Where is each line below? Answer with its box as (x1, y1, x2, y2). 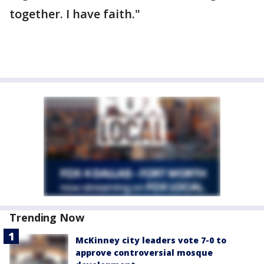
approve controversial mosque (75, 247, 213, 258)
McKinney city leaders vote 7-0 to (75, 235, 226, 246)
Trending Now (9, 210, 84, 225)
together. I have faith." (9, 6, 140, 22)
